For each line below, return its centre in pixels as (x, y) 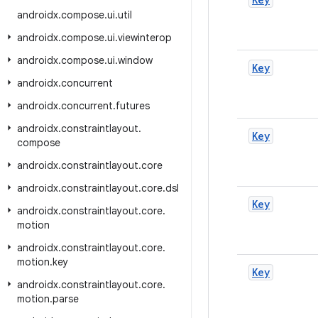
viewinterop (145, 38)
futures (133, 106)
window (135, 60)
